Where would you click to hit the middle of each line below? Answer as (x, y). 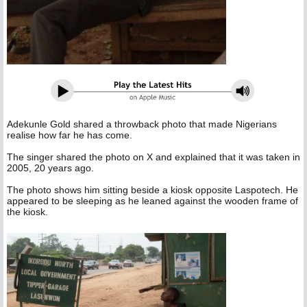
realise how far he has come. (71, 135)
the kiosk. (29, 212)
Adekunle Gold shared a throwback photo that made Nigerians (142, 124)
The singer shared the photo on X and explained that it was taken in (153, 157)
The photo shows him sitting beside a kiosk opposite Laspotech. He (152, 190)
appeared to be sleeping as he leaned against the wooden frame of (152, 201)
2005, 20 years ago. (52, 168)
